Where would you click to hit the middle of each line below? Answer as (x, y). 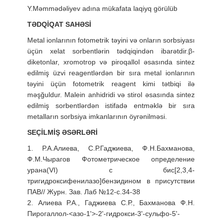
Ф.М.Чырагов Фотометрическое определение (111, 159)
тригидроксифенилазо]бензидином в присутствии (111, 181)
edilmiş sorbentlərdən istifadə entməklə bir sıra (111, 105)
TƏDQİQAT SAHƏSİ (59, 24)
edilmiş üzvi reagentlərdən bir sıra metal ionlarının (111, 73)
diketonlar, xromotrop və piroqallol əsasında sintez (111, 62)
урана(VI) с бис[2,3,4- (111, 170)
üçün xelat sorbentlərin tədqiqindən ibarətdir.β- (111, 51)
